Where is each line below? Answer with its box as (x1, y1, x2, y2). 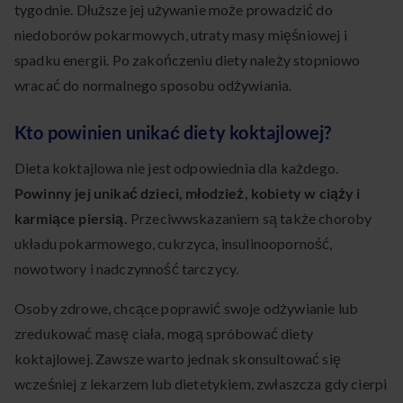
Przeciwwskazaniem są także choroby (130, 210, 372, 228)
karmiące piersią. (14, 210, 130, 228)
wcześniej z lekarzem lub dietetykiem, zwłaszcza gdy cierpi (14, 375, 388, 393)
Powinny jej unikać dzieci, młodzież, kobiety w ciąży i (14, 184, 361, 202)
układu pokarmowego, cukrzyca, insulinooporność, (14, 235, 333, 253)
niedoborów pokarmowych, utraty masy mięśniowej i (14, 26, 347, 44)
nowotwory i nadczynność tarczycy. (14, 260, 239, 278)
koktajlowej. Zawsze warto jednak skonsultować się (14, 350, 341, 368)
